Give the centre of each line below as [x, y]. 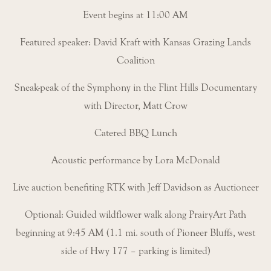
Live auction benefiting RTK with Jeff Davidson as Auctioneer [135, 188]
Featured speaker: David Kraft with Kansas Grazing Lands [135, 43]
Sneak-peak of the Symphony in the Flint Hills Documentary [135, 88]
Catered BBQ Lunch [135, 133]
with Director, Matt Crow [135, 106]
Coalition [135, 61]
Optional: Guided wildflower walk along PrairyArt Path [135, 215]
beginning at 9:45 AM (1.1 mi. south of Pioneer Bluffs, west [135, 233]
